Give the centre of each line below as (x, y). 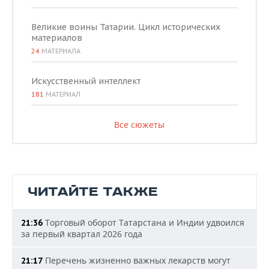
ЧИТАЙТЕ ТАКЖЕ (93, 192)
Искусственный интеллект (86, 81)
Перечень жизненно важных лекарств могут (137, 261)
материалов (57, 38)
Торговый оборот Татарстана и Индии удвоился (144, 223)
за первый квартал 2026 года (82, 234)
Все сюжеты (139, 125)
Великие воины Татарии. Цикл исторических (126, 27)
